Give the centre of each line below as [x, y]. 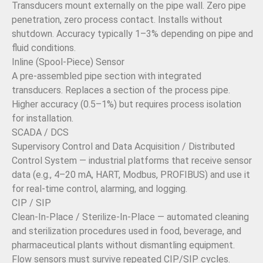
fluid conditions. [44, 48]
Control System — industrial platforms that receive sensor [132, 161]
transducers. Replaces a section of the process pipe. [121, 90]
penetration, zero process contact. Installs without [117, 20]
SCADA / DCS [40, 133]
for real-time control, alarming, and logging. [100, 189]
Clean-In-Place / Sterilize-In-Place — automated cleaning [130, 217]
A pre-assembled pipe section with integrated [107, 76]
